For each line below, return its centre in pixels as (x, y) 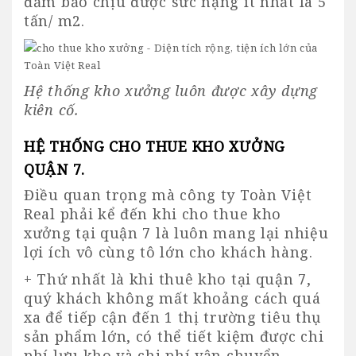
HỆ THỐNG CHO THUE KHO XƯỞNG (155, 146)
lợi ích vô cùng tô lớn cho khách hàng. (168, 252)
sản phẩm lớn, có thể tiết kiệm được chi (174, 336)
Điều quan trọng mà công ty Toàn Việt (168, 194)
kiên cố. (52, 109)
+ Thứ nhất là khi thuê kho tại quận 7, (168, 279)
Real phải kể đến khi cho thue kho (153, 213)
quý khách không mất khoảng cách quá (172, 298)
